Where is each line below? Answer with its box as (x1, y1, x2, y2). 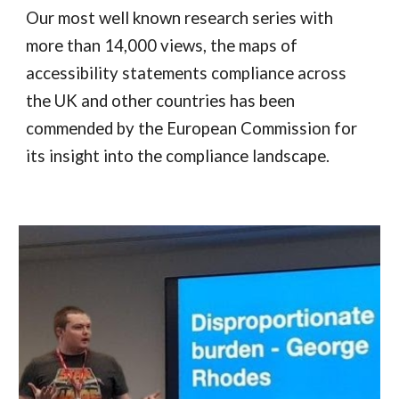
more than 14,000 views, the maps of (26, 36, 298, 56)
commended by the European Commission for (26, 118, 358, 139)
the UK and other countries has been (26, 91, 296, 111)
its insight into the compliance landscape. (26, 146, 330, 167)
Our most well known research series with (26, 8, 334, 28)
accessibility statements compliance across (26, 63, 347, 84)
